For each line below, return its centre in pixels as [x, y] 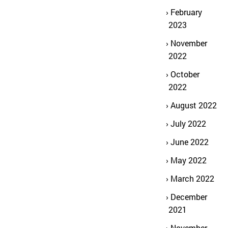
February [186, 12]
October [185, 74]
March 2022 [192, 178]
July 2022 [188, 123]
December [189, 197]
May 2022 [189, 160]
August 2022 [194, 105]
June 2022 [190, 142]
